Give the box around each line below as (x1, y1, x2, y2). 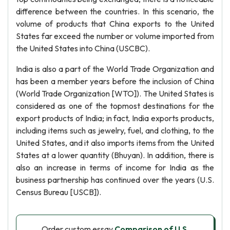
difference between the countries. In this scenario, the (16, 6, 214, 16)
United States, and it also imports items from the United (16, 138, 214, 148)
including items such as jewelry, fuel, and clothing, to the (16, 125, 214, 136)
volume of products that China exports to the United (16, 18, 214, 29)
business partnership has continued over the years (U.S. (16, 175, 214, 185)
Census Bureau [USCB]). (16, 187, 101, 197)
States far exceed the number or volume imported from (16, 31, 214, 41)
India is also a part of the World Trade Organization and (16, 64, 214, 74)
